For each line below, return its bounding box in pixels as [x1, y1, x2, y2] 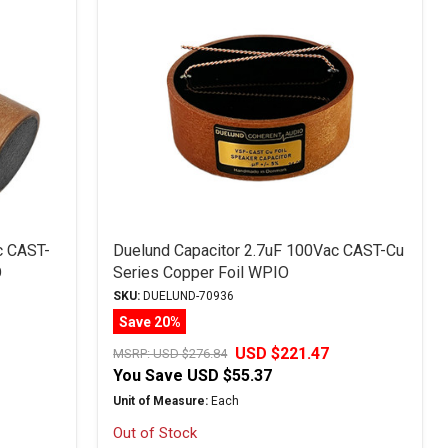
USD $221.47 [235, 344, 330, 363]
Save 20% [118, 313, 181, 330]
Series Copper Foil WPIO [113, 263, 290, 282]
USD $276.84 [153, 346, 228, 361]
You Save [113, 366, 184, 385]
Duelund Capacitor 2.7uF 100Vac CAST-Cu [113, 241, 405, 260]
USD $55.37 [187, 366, 273, 385]
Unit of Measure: [113, 394, 209, 408]
